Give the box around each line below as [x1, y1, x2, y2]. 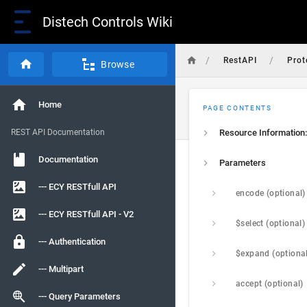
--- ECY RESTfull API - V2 [38, 209, 134, 219]
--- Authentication [38, 236, 106, 247]
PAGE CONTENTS [203, 104, 272, 112]
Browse [101, 59, 134, 70]
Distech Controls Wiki [42, 14, 173, 30]
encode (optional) [236, 188, 306, 198]
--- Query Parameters [38, 291, 121, 302]
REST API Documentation [11, 127, 105, 137]
